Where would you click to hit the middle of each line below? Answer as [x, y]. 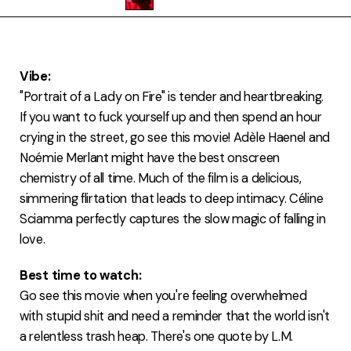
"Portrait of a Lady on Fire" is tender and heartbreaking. [172, 97]
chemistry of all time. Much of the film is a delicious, [161, 178]
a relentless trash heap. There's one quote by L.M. [157, 337]
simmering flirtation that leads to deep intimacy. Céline [172, 199]
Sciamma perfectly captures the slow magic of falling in [173, 219]
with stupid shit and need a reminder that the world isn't [175, 316]
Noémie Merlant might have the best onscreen [150, 158]
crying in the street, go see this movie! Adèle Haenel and [175, 138]
